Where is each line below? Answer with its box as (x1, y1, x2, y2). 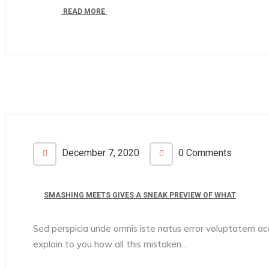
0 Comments (176, 147, 232, 159)
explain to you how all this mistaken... (33, 238, 187, 250)
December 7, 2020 (59, 147, 139, 159)
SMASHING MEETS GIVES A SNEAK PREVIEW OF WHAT (44, 191, 236, 199)
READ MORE (61, 7, 107, 16)
